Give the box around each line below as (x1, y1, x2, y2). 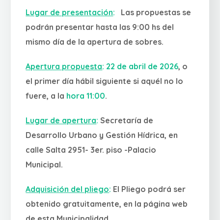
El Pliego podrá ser (111, 184, 186, 194)
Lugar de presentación (26, 7, 113, 17)
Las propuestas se (115, 7, 192, 17)
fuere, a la (26, 90, 65, 101)
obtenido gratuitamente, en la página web (26, 198, 188, 209)
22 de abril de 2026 (106, 61, 179, 71)
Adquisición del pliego (26, 184, 110, 194)
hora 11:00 (66, 90, 106, 101)
